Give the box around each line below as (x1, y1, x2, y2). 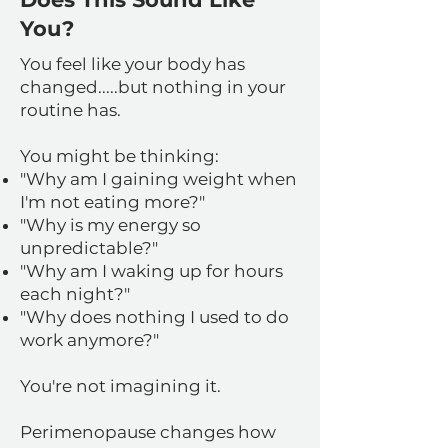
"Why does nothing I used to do (20, 307, 289, 327)
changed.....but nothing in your (20, 77, 286, 97)
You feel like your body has (20, 54, 245, 74)
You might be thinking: (20, 146, 219, 166)
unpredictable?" (20, 238, 158, 258)
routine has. (20, 100, 121, 120)
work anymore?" (20, 330, 159, 350)
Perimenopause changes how (20, 422, 276, 442)
